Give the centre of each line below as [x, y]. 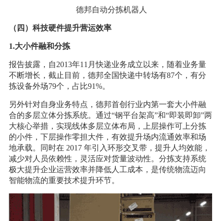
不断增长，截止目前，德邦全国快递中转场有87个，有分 [107, 75]
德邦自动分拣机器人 [110, 9]
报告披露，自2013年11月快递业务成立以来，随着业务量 [107, 64]
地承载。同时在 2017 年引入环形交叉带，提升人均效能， [109, 147]
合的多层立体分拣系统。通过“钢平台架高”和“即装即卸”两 [110, 115]
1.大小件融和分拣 [39, 46]
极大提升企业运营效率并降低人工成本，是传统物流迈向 [107, 169]
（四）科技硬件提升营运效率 [60, 28]
